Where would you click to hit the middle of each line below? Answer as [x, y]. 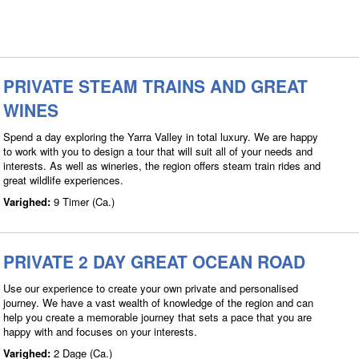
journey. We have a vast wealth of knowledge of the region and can [158, 302]
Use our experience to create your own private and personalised [151, 288]
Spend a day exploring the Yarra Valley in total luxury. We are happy [161, 136]
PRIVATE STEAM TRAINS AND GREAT [155, 85]
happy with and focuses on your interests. [100, 331]
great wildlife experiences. [63, 179]
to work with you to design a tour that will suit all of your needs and [158, 151]
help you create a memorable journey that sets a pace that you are [157, 317]
